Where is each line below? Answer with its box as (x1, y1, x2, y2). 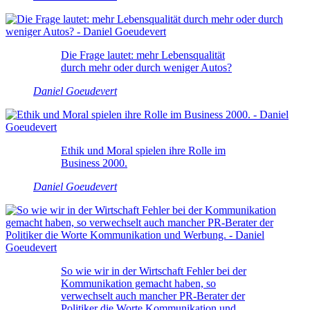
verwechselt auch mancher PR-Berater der (61, 289, 245, 302)
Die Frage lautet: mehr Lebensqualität (61, 48, 225, 61)
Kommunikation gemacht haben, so (61, 277, 216, 289)
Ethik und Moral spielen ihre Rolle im (61, 144, 226, 156)
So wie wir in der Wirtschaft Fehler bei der (61, 264, 246, 277)
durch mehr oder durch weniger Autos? (61, 61, 232, 73)
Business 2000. (61, 156, 127, 169)
